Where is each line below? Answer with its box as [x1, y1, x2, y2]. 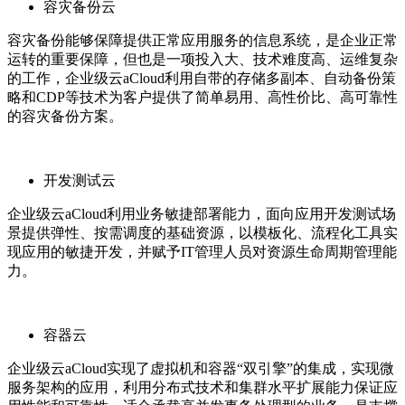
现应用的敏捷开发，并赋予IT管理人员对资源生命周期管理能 [7, 243, 397, 259]
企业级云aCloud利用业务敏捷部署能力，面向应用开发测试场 [7, 205, 396, 221]
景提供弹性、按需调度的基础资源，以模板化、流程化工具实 [7, 224, 398, 240]
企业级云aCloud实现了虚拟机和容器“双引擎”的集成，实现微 [7, 360, 394, 376]
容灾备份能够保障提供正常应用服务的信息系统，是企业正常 [7, 32, 398, 48]
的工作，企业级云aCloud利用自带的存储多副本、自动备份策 [7, 70, 396, 86]
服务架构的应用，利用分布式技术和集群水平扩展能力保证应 [7, 379, 398, 395]
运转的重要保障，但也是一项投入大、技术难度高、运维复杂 [7, 51, 398, 67]
